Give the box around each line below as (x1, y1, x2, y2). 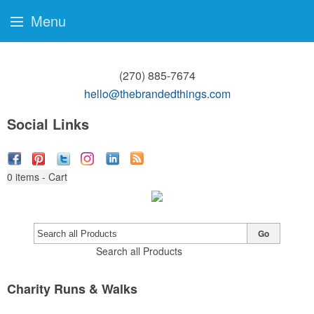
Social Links (7, 114, 89, 134)
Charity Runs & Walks (7, 280, 137, 298)
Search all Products (95, 244, 182, 258)
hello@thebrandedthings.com (83, 86, 231, 102)
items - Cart (15, 170, 67, 184)
